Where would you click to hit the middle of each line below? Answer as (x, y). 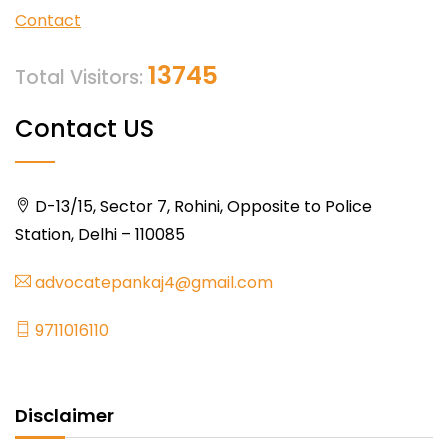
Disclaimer (64, 415)
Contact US (84, 128)
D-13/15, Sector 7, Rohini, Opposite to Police (201, 206)
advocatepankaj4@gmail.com (152, 282)
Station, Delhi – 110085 (100, 234)
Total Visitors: (81, 77)
